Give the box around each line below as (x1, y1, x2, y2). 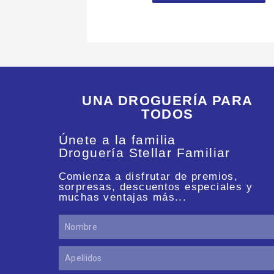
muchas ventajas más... (58, 191, 187, 203)
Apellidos (57, 248, 89, 256)
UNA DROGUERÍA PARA (82, 93, 253, 108)
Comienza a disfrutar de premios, (58, 171, 239, 182)
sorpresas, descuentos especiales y (58, 181, 253, 193)
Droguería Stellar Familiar (58, 146, 231, 160)
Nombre (57, 217, 85, 225)
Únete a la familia (58, 133, 176, 147)
